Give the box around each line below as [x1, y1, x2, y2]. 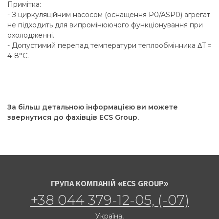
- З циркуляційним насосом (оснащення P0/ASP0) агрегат [7, 10, 210, 20]
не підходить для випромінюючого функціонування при [7, 21, 203, 30]
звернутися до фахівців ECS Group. [7, 113, 139, 122]
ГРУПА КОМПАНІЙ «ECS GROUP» [50, 179, 169, 189]
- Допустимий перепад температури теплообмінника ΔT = [7, 41, 212, 50]
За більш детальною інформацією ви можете [7, 103, 178, 112]
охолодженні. [7, 31, 54, 40]
